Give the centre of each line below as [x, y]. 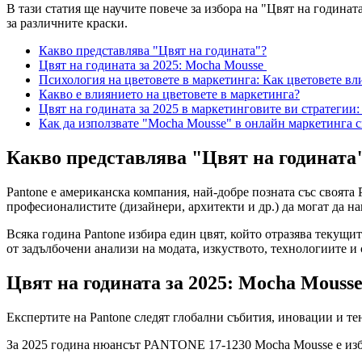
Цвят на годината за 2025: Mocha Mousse [153, 65]
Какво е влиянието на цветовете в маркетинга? [169, 95]
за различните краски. [67, 23]
